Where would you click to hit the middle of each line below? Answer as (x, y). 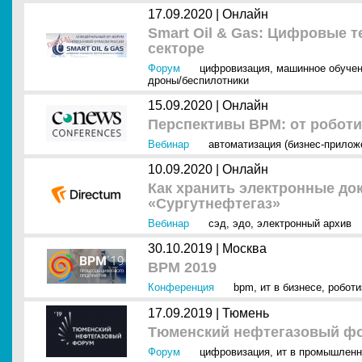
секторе (176, 48)
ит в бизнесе (291, 287)
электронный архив (304, 223)
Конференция (181, 287)
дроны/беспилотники (198, 80)
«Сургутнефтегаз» (214, 204)
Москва (244, 248)
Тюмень (246, 313)
